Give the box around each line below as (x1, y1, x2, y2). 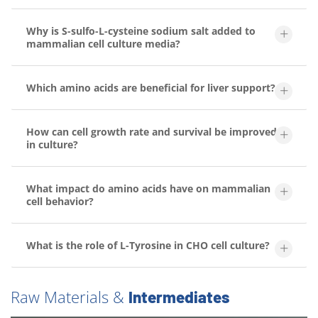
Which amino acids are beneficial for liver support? (26, 80, 275, 94)
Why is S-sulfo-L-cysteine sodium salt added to (26, 23, 256, 38)
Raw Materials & (11, 285, 128, 308)
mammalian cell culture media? (26, 36, 180, 50)
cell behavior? (26, 194, 94, 208)
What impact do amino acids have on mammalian (26, 181, 270, 195)
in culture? (26, 137, 78, 151)
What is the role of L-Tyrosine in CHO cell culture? (26, 238, 270, 252)
